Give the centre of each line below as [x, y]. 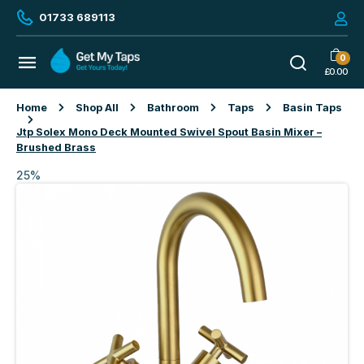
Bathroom [173, 108]
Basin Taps [312, 108]
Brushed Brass [56, 148]
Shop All [97, 108]
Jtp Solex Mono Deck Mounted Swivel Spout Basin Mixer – [169, 132]
